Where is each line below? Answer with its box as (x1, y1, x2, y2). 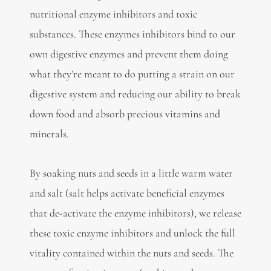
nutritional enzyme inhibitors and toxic (29, 7, 197, 21)
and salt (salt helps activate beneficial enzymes (29, 186, 224, 200)
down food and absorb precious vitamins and (29, 107, 220, 121)
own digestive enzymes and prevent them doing (29, 47, 228, 61)
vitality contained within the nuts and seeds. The (29, 246, 233, 260)
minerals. (29, 127, 69, 141)
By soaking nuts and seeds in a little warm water (29, 166, 233, 180)
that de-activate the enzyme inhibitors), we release (29, 206, 241, 220)
